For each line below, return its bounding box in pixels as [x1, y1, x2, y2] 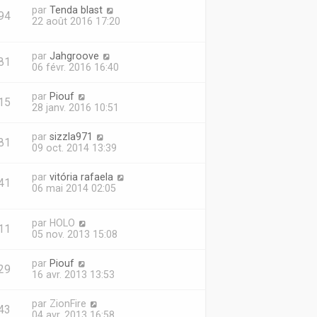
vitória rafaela [49, 171, 113, 183]
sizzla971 [49, 131, 93, 142]
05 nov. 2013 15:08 [31, 229, 117, 240]
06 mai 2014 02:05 [31, 183, 116, 194]
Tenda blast [49, 4, 103, 16]
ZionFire [49, 298, 86, 309]
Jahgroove [49, 50, 99, 62]
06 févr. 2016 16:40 [31, 62, 119, 73]
